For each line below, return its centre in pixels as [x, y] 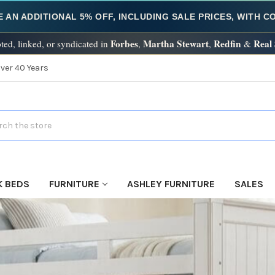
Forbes [124, 44]
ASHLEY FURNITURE [171, 184]
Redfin [227, 44]
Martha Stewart [176, 44]
